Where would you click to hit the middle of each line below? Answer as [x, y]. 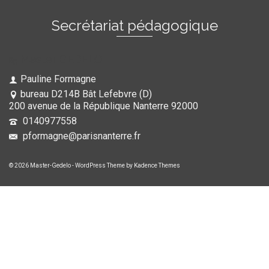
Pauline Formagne [58, 79]
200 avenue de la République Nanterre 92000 [104, 106]
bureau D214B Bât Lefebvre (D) [86, 94]
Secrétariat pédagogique [134, 26]
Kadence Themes [157, 166]
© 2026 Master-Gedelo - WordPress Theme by [71, 166]
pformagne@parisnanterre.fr [80, 136]
